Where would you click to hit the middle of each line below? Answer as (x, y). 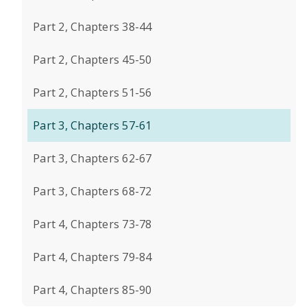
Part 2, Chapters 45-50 (93, 60)
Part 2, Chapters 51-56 (93, 93)
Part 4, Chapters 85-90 (93, 290)
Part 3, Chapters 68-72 (93, 191)
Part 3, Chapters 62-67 (93, 158)
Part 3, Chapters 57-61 (93, 125)
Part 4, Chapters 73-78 (93, 224)
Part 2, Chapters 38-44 (93, 27)
